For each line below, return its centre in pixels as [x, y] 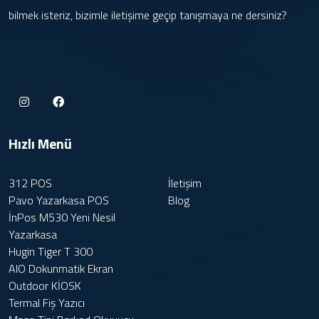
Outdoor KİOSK [45, 285]
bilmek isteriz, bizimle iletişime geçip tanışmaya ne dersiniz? [148, 15]
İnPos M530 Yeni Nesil [62, 217]
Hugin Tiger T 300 [51, 251]
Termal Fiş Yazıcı [47, 302]
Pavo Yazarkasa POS [59, 200]
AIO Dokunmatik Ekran [61, 268]
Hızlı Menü [40, 143]
